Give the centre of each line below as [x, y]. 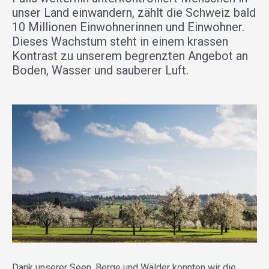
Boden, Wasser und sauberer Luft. [100, 71]
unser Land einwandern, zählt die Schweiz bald [134, 13]
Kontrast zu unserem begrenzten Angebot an [130, 56]
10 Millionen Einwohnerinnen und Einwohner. [128, 27]
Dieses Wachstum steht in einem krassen [120, 42]
